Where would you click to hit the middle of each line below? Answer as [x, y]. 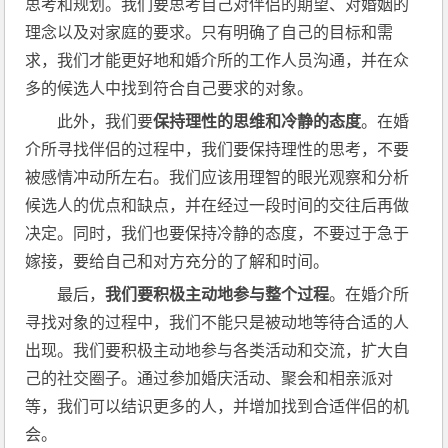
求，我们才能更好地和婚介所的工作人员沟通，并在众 [217, 61]
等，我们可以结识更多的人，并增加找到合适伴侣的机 [217, 407]
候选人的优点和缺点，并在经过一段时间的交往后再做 [217, 206]
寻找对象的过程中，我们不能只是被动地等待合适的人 [217, 323]
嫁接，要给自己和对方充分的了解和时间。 [177, 262]
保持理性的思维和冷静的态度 [257, 122]
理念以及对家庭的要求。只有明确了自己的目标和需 [209, 33]
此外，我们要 [105, 122]
